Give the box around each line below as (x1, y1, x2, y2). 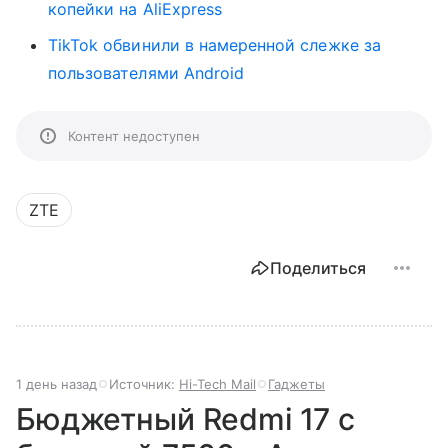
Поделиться (270, 257, 366, 278)
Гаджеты (268, 375, 325, 392)
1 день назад (16, 375, 97, 392)
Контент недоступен (68, 127, 200, 144)
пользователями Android (48, 62, 245, 83)
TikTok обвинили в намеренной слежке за (48, 34, 381, 55)
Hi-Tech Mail (179, 375, 256, 392)
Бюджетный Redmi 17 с (16, 400, 355, 437)
